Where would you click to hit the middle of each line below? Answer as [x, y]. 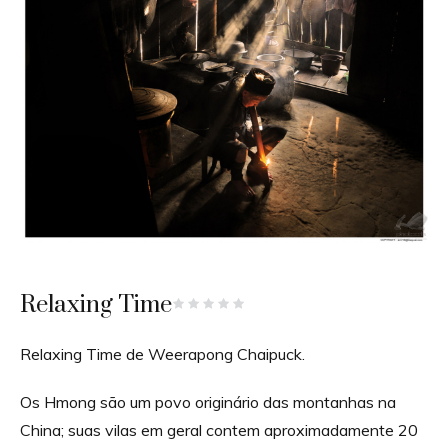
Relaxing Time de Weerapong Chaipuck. [162, 353]
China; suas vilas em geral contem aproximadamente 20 [219, 429]
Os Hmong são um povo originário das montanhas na [208, 401]
